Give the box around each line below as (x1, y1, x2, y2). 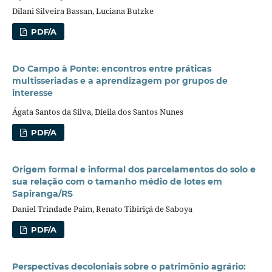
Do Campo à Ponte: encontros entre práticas (12, 63, 211, 74)
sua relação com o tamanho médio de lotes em (12, 176, 222, 188)
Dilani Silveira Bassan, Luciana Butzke (12, 5, 154, 16)
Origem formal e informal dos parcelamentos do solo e (12, 164, 256, 175)
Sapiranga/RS (12, 188, 73, 200)
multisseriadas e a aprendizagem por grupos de (12, 75, 228, 86)
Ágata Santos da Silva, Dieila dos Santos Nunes (12, 106, 183, 118)
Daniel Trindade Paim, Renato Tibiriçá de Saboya (12, 203, 192, 215)
